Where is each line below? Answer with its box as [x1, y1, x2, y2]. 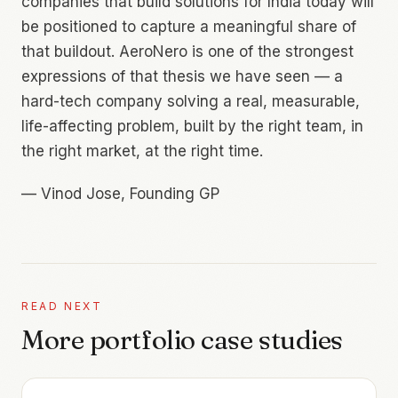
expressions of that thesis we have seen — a [21, 67, 343, 85]
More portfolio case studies [21, 322, 343, 356]
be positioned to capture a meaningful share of [21, 17, 356, 36]
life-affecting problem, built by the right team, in [21, 116, 363, 135]
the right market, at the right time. [21, 141, 263, 160]
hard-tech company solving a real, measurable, [21, 92, 360, 110]
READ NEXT [21, 298, 103, 313]
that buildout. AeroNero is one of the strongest [21, 42, 354, 60]
